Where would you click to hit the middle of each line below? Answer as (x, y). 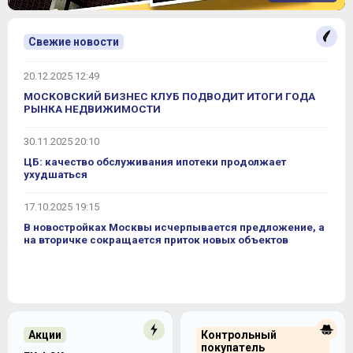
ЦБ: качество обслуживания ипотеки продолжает (155, 162)
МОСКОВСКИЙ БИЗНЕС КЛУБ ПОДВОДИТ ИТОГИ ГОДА (169, 96)
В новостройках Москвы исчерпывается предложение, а (174, 227)
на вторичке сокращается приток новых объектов (156, 240)
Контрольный (239, 335)
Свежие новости (74, 42)
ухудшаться (56, 174)
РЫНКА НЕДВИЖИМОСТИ (92, 109)
